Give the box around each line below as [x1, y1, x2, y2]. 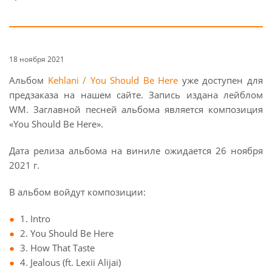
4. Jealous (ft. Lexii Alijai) [20, 256, 121, 268]
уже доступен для [178, 74, 263, 86]
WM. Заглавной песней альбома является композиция [9, 103, 263, 115]
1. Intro [20, 212, 50, 225]
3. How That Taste [20, 242, 95, 254]
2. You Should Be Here [20, 227, 114, 239]
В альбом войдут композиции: [9, 186, 146, 198]
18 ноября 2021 [9, 54, 64, 64]
